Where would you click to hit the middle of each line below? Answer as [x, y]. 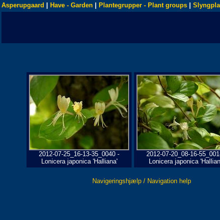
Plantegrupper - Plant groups [143, 5]
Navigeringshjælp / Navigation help [142, 181]
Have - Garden [71, 5]
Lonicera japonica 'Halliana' [79, 161]
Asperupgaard [23, 5]
